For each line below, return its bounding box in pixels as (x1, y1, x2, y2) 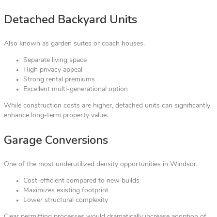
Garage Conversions (4, 132, 108, 148)
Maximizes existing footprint (23, 186, 108, 194)
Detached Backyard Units (4, 11, 137, 27)
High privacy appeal (23, 66, 82, 74)
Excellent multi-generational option (23, 85, 128, 93)
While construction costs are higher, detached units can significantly (4, 102, 210, 109)
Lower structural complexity (23, 196, 108, 204)
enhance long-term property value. (4, 111, 108, 119)
